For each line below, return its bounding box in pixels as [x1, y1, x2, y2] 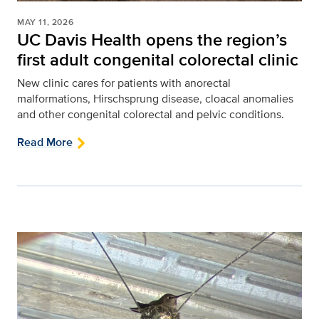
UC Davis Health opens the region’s [17, 27, 287, 53]
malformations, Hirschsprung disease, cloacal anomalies [17, 90, 293, 108]
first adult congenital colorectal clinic [17, 47, 298, 73]
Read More [17, 134, 73, 151]
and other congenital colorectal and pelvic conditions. [17, 106, 284, 123]
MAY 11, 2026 [17, 16, 74, 29]
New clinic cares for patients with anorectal [17, 75, 231, 92]
